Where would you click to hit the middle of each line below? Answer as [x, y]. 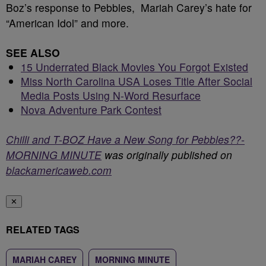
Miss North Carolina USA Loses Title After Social [137, 81]
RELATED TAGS [43, 229]
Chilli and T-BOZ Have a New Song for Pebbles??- [125, 139]
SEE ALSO [33, 53]
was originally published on [167, 155]
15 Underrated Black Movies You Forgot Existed [134, 67]
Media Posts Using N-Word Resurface [111, 95]
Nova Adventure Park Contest [91, 110]
